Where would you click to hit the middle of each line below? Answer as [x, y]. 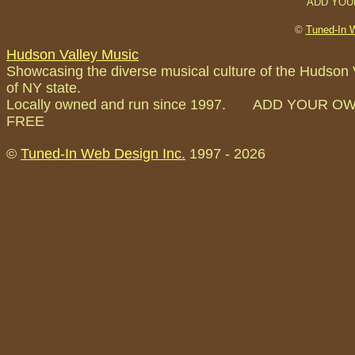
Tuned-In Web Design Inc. [103, 153]
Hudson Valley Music [73, 54]
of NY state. [44, 88]
